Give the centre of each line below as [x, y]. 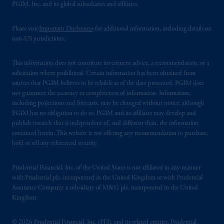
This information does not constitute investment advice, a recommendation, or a [110, 64]
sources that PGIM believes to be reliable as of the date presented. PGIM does [108, 84]
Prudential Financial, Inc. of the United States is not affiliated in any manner [106, 168]
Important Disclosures [66, 29]
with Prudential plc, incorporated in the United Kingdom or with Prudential [107, 178]
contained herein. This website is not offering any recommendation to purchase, [110, 134]
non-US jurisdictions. [38, 39]
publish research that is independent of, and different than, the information [105, 124]
